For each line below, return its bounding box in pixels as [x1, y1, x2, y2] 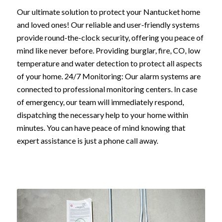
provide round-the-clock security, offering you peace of [16, 33, 204, 43]
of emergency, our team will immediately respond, [16, 97, 184, 107]
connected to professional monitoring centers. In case [16, 84, 197, 94]
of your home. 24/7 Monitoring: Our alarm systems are [16, 71, 201, 81]
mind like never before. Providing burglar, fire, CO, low [16, 46, 200, 55]
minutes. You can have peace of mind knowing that [16, 123, 185, 133]
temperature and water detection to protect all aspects [16, 58, 202, 68]
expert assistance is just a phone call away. [16, 136, 158, 146]
